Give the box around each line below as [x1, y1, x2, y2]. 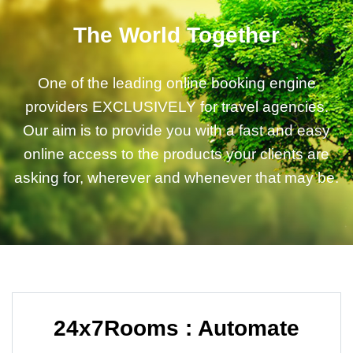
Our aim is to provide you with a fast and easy [23, 122, 330, 139]
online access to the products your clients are [24, 146, 329, 162]
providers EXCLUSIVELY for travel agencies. [24, 98, 329, 115]
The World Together [73, 23, 280, 47]
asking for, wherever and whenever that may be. [14, 169, 339, 186]
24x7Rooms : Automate [54, 316, 299, 341]
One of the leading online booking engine [37, 75, 316, 91]
